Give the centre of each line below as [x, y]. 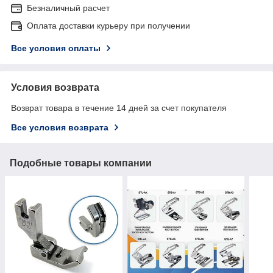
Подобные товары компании [81, 163]
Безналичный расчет [68, 8]
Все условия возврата [60, 127]
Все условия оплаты [56, 48]
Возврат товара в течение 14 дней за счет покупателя [119, 108]
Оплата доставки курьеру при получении [108, 25]
